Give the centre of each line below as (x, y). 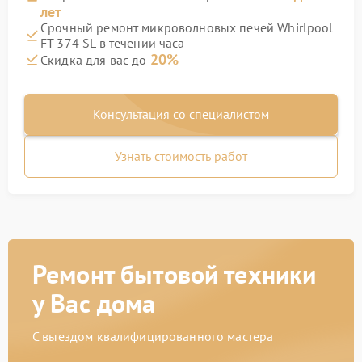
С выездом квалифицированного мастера (153, 336)
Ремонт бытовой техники (175, 274)
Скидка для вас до (95, 60)
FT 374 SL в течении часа (113, 43)
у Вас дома (94, 303)
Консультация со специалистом (181, 114)
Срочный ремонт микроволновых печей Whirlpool (187, 27)
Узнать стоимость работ (181, 156)
